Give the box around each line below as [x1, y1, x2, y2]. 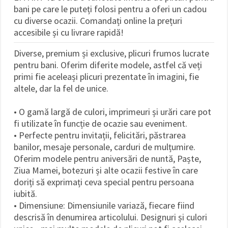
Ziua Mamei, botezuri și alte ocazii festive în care [14, 164, 198, 176]
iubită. [14, 187, 37, 199]
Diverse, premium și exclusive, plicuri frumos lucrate [14, 47, 209, 59]
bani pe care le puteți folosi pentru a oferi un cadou [14, 3, 207, 15]
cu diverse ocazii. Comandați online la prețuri [14, 14, 182, 26]
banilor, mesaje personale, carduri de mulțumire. [14, 140, 195, 153]
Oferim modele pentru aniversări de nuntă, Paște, [14, 152, 201, 164]
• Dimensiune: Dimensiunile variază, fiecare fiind [14, 199, 194, 211]
